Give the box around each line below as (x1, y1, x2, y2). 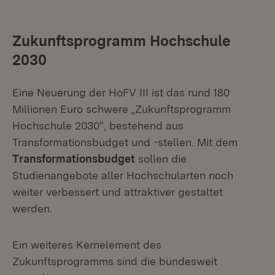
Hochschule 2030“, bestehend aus (12, 119, 184, 132)
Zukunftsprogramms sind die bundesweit (12, 255, 217, 268)
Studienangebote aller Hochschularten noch (12, 169, 233, 182)
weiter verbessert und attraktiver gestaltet (12, 185, 223, 198)
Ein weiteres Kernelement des (12, 238, 161, 251)
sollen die (135, 152, 187, 165)
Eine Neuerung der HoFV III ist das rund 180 (12, 86, 230, 99)
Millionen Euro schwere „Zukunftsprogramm (12, 103, 231, 115)
